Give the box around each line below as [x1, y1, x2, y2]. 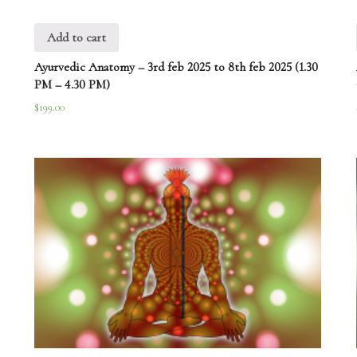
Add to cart [47, 29, 107, 45]
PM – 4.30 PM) [34, 76, 111, 92]
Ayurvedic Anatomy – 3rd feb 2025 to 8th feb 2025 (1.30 [34, 58, 319, 75]
